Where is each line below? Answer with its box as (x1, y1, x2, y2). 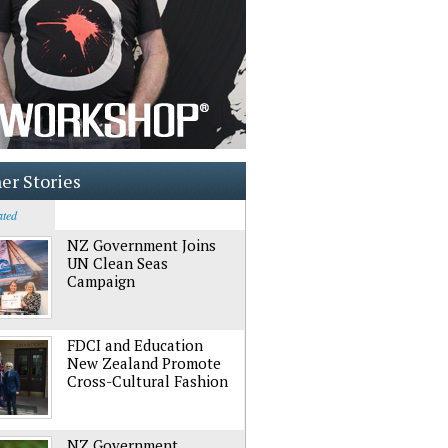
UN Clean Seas (67, 253, 168, 273)
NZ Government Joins (67, 235, 216, 255)
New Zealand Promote (67, 353, 221, 373)
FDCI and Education (67, 335, 203, 355)
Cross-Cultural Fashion (67, 371, 228, 391)
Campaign (67, 271, 135, 291)
